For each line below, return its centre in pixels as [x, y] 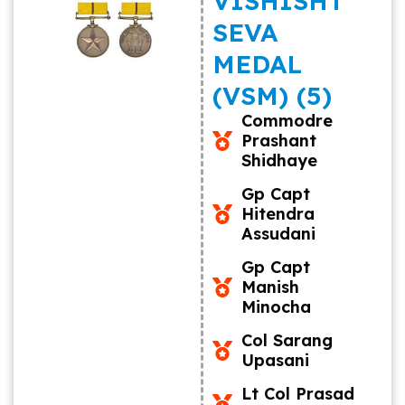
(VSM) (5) [272, 95]
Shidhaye [280, 160]
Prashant [279, 141]
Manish [271, 287]
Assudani [279, 234]
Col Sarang [287, 340]
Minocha [277, 307]
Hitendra [278, 214]
